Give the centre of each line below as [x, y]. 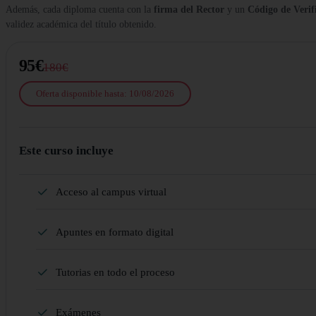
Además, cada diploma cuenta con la [80, 10]
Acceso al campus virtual [111, 192]
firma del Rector [189, 10]
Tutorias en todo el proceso [115, 272]
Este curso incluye [66, 150]
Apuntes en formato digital [115, 232]
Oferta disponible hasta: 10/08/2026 [105, 94]
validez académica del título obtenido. [81, 25]
